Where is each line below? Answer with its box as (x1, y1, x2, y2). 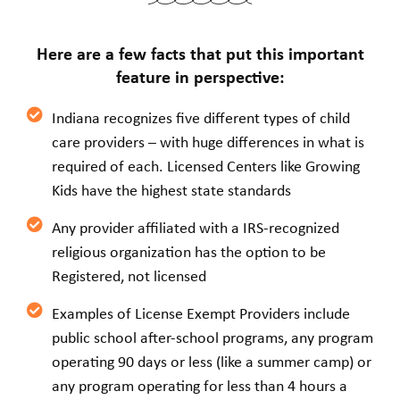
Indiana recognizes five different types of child (51, 106, 350, 129)
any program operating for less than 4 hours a (51, 374, 347, 396)
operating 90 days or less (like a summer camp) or (51, 350, 371, 372)
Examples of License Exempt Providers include (51, 302, 350, 324)
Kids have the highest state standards (51, 179, 291, 201)
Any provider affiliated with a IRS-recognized (51, 216, 339, 238)
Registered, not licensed (51, 264, 206, 287)
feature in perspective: (115, 63, 285, 88)
